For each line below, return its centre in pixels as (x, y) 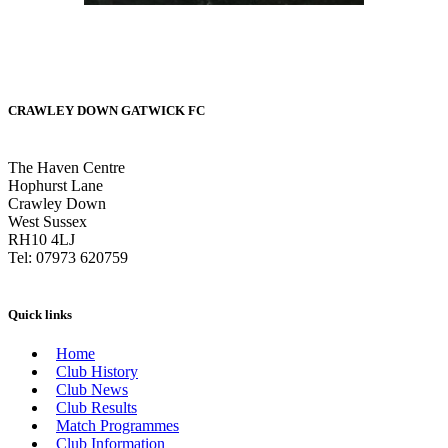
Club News (92, 390)
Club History (97, 372)
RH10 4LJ (41, 240)
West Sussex (47, 222)
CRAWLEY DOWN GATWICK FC (106, 110)
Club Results (96, 408)
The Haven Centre (66, 168)
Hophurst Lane (55, 186)
